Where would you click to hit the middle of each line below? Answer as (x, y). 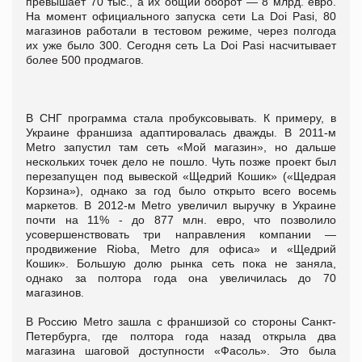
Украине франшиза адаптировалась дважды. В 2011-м (181, 132)
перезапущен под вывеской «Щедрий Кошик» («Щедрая (181, 176)
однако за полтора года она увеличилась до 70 (181, 278)
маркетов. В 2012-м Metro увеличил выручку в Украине (181, 205)
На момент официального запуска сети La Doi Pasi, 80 (181, 16)
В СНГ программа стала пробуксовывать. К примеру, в (181, 118)
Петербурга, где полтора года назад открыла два (181, 336)
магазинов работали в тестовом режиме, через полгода (181, 30)
